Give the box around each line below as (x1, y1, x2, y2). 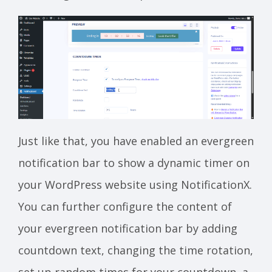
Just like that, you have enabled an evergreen (18, 134, 254, 148)
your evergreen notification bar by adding (18, 221, 237, 236)
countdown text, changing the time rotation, (18, 243, 253, 257)
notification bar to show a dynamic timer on (18, 155, 250, 170)
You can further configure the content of (18, 199, 232, 214)
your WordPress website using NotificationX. (18, 177, 252, 192)
